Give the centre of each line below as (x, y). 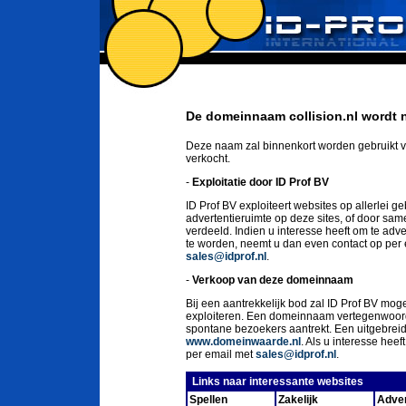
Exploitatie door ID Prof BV (261, 182)
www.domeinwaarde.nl (243, 342)
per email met (221, 354)
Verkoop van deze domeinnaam (273, 280)
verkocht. (208, 159)
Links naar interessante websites (276, 382)
